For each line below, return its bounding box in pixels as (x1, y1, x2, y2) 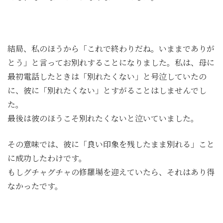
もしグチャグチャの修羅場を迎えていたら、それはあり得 (7, 166, 215, 178)
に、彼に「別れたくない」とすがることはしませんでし (7, 85, 207, 97)
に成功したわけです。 (7, 152, 87, 164)
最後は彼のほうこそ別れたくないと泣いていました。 (7, 112, 199, 124)
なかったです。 (7, 180, 63, 192)
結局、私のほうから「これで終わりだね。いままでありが (7, 43, 215, 55)
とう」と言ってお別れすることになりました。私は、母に (7, 57, 215, 69)
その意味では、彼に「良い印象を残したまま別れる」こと (7, 138, 215, 150)
